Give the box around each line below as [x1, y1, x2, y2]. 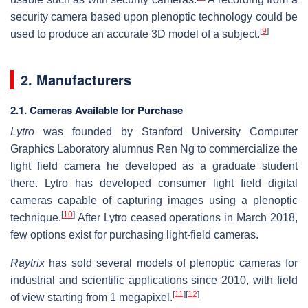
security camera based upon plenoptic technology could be [10, 10, 298, 23]
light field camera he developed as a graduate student [10, 159, 298, 172]
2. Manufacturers [21, 69, 131, 89]
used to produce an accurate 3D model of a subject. [10, 27, 260, 40]
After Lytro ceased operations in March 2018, [75, 211, 298, 223]
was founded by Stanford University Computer [34, 125, 298, 137]
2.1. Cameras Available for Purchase [10, 102, 183, 118]
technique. [10, 211, 61, 223]
